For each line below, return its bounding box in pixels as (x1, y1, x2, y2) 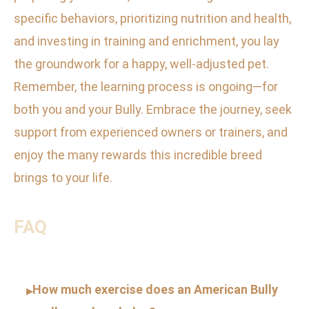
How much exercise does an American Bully (32, 282, 278, 297)
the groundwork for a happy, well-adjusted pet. (14, 57, 269, 72)
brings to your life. (14, 170, 112, 186)
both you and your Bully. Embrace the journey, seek (14, 102, 292, 117)
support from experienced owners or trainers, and (14, 125, 288, 140)
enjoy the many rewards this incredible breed (14, 148, 262, 163)
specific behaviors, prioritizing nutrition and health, (14, 11, 291, 26)
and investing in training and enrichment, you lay (14, 34, 279, 49)
